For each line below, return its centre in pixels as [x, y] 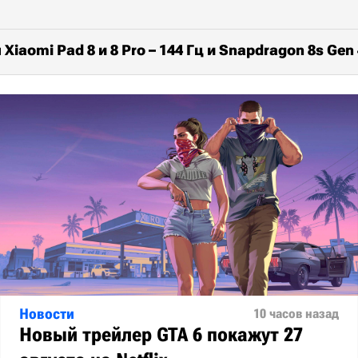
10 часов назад [296, 314]
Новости [47, 314]
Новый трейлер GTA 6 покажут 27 [161, 335]
